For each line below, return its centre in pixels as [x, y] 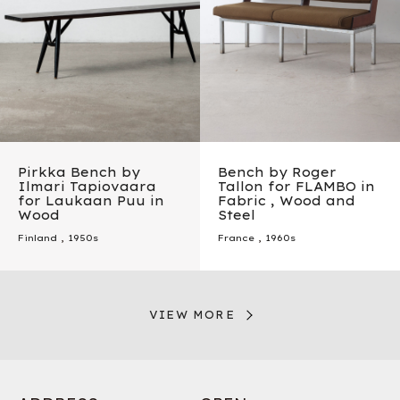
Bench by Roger [277, 173]
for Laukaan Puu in [91, 201]
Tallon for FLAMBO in [296, 187]
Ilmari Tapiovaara [87, 187]
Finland [37, 238]
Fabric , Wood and [287, 201]
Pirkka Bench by [79, 173]
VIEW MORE [192, 315]
